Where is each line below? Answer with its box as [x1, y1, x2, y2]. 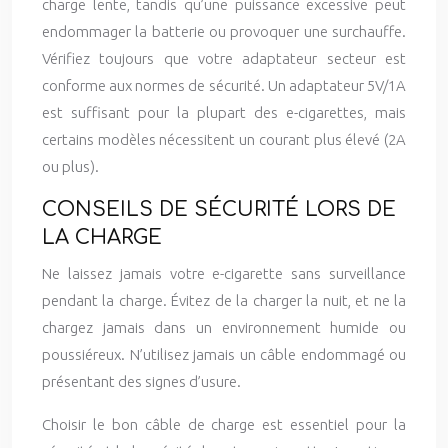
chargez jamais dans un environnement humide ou [42, 319, 406, 336]
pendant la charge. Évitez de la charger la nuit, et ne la [42, 292, 406, 309]
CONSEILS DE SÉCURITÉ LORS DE [42, 198, 396, 221]
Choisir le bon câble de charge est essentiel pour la [42, 416, 406, 433]
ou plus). [42, 158, 99, 175]
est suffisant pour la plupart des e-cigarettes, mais [42, 104, 406, 121]
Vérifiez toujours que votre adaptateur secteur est [42, 50, 406, 67]
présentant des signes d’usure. [42, 373, 241, 390]
